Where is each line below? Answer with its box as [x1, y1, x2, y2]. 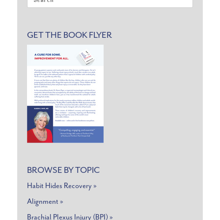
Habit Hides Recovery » [27, 181, 97, 191]
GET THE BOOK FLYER [27, 29, 112, 40]
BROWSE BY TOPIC [27, 164, 100, 175]
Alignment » [27, 196, 63, 206]
